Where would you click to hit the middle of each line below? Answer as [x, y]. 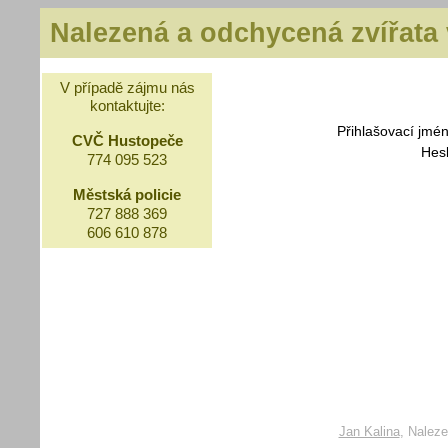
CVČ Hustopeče [127, 140]
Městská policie [127, 194]
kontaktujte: [127, 105]
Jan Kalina [369, 431]
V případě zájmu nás [127, 87]
